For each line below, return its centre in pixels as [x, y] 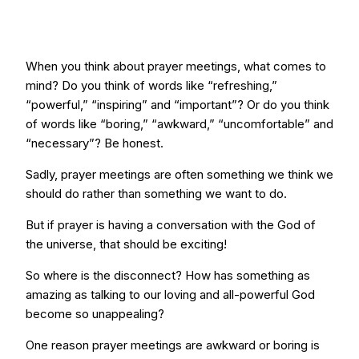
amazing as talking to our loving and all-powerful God [170, 294]
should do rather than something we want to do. [156, 194]
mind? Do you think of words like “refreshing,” [151, 85]
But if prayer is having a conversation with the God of [171, 225]
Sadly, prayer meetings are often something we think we [179, 174]
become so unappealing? [95, 314]
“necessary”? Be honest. [95, 143]
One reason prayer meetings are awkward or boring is [173, 345]
